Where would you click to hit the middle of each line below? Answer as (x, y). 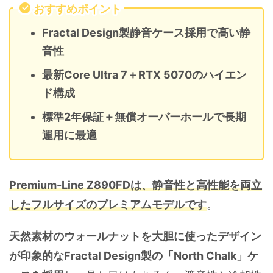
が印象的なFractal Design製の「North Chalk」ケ (134, 256)
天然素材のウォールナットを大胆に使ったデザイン (135, 236)
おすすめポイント (77, 9)
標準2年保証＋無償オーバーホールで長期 (144, 116)
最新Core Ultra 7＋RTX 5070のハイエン (144, 74)
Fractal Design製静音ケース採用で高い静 (146, 32)
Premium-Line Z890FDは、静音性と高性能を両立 (136, 185)
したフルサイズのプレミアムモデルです (108, 205)
